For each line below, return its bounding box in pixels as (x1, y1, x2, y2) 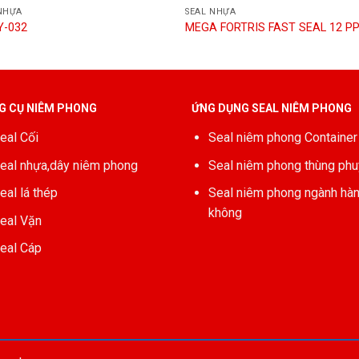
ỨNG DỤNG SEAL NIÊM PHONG (192, 101, 352, 115)
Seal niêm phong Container (208, 129, 357, 145)
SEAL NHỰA (185, 6, 236, 18)
